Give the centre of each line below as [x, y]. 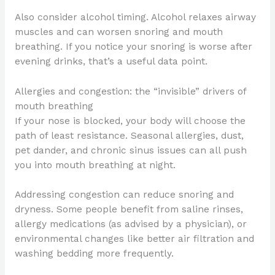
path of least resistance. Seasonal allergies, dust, [129, 135]
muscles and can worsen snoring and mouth [118, 32]
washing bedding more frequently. [94, 254]
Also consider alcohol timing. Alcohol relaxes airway [135, 17]
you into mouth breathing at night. [95, 165]
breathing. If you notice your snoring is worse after [133, 46]
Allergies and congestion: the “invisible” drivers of [130, 91]
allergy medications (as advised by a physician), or [130, 224]
